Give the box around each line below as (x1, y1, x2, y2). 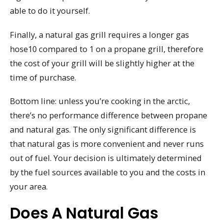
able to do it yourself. (10, 4, 90, 16)
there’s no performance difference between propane (10, 110, 207, 121)
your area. (10, 181, 48, 192)
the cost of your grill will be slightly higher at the (10, 57, 194, 69)
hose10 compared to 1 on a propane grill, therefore (10, 43, 203, 55)
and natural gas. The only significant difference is (10, 124, 196, 136)
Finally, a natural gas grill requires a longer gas (10, 28, 189, 40)
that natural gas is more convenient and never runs (10, 138, 204, 150)
